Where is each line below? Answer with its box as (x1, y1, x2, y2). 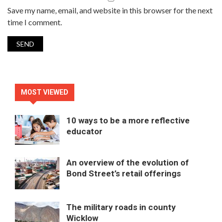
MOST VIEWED (21, 88, 68, 96)
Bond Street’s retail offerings (66, 168, 181, 178)
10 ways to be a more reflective (66, 115, 190, 125)
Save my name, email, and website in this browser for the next (7, 5, 213, 15)
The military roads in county (66, 202, 176, 212)
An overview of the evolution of (66, 157, 189, 167)
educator (66, 126, 103, 136)
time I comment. (7, 17, 62, 27)
